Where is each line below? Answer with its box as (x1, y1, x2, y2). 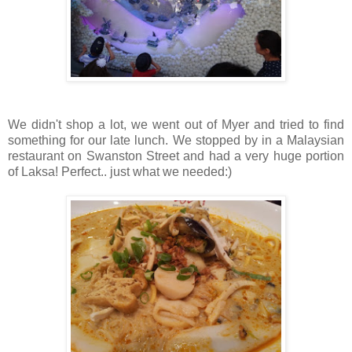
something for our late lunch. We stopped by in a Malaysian (8, 134, 344, 148)
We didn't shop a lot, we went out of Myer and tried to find (8, 118, 344, 132)
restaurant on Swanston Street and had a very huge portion (8, 149, 344, 163)
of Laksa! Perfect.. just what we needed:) (8, 165, 232, 179)
